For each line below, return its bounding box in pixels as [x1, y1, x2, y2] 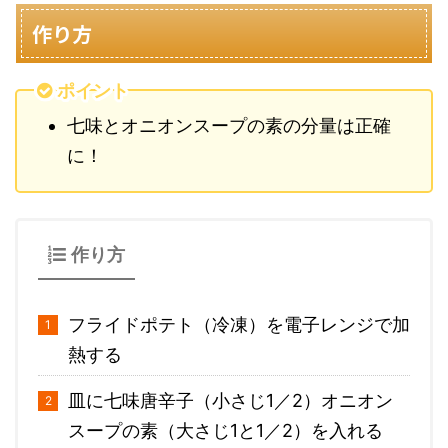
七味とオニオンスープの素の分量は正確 [67, 115, 391, 137]
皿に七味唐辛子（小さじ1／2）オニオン [68, 390, 393, 412]
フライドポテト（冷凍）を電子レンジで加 [68, 314, 410, 336]
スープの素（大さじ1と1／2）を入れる [68, 420, 383, 442]
